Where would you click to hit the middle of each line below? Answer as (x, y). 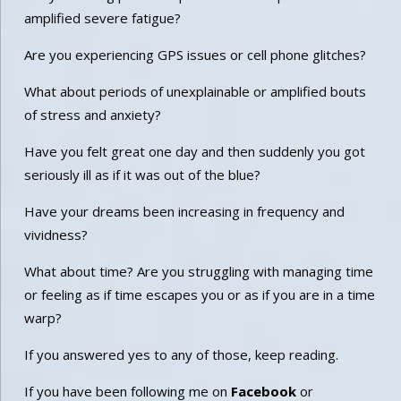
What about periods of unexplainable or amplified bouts (195, 91)
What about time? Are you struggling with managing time (198, 271)
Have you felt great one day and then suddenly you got (194, 151)
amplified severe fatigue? (102, 17)
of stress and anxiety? (92, 114)
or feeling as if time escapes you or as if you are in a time (199, 294)
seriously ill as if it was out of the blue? (142, 174)
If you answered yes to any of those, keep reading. (181, 354)
